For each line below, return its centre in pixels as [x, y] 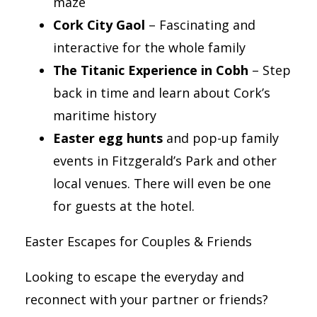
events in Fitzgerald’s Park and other [165, 160]
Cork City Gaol [99, 24]
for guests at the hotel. [126, 206]
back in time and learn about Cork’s [162, 92]
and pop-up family [221, 138]
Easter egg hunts [108, 138]
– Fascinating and [200, 24]
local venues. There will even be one [162, 183]
